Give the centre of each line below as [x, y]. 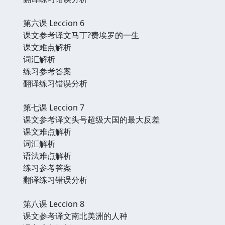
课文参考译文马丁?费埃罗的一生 [81, 35]
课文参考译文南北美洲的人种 [75, 216]
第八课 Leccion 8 [54, 204]
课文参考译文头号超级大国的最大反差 [91, 119]
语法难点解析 [47, 155]
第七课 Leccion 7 [54, 107]
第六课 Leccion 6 [54, 23]
